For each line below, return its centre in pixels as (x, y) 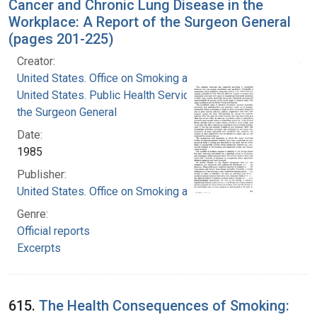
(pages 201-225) (61, 39)
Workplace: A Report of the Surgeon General (150, 22)
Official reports (53, 231)
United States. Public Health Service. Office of (130, 95)
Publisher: (42, 174)
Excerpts (39, 248)
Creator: (36, 61)
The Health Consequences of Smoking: (164, 305)
